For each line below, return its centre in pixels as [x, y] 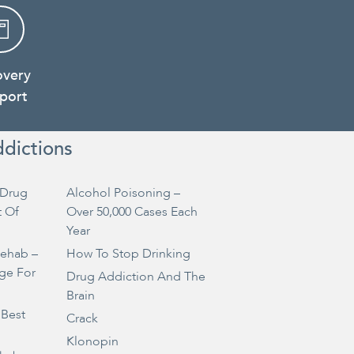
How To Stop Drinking [128, 254]
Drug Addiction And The [136, 277]
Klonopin [92, 342]
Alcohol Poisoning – [123, 193]
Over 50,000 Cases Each [132, 212]
